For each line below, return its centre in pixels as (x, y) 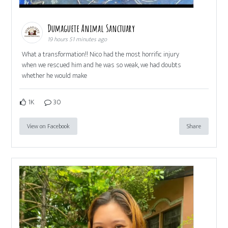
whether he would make (55, 76)
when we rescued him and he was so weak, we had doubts (102, 65)
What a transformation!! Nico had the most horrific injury (101, 54)
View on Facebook (49, 126)
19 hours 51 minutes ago (77, 39)
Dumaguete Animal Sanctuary (92, 28)
